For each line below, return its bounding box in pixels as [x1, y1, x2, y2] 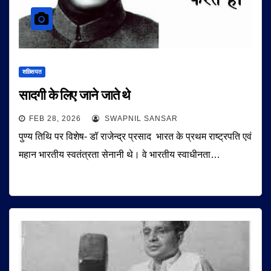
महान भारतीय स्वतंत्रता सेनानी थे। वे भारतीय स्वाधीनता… [19, 149, 220, 160]
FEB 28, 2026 [29, 114, 81, 123]
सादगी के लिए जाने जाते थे [19, 87, 131, 104]
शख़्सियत [22, 68, 42, 76]
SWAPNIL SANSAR [102, 114, 178, 123]
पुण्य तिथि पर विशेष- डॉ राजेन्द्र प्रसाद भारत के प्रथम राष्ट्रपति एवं [19, 131, 252, 142]
